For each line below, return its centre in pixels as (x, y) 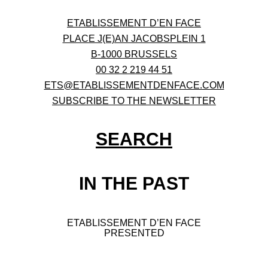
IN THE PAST (134, 183)
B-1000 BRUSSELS (134, 54)
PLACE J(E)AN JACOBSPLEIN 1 (134, 39)
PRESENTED (134, 233)
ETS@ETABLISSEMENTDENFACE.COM (134, 85)
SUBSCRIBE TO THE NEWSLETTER (134, 101)
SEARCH (134, 139)
